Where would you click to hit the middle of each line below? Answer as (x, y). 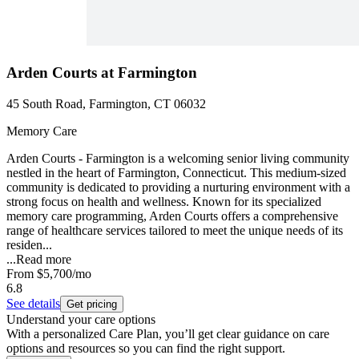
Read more (44, 259)
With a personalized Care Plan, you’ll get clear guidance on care (168, 333)
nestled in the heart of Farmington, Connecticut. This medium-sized (176, 172)
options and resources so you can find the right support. (146, 348)
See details (33, 303)
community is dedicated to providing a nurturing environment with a (178, 187)
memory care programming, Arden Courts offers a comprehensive (172, 216)
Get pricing (92, 304)
